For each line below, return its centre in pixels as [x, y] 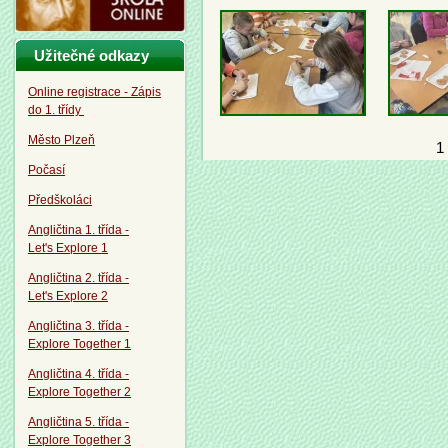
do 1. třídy [56, 110]
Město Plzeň [61, 140]
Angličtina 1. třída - [78, 230]
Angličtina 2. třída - [78, 278]
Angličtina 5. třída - [78, 422]
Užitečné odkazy [91, 55]
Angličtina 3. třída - [78, 326]
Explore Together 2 [79, 392]
